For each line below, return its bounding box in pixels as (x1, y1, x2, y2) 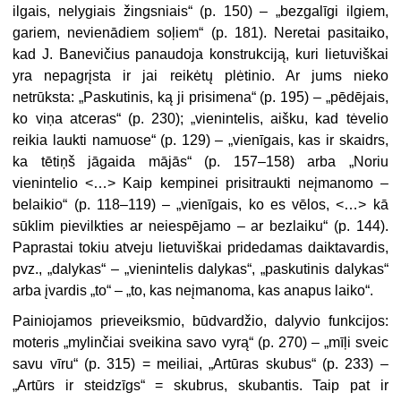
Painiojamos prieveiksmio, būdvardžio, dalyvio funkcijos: (13, 312, 388, 328)
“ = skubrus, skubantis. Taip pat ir (140, 377, 388, 393)
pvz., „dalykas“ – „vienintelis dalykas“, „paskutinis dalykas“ (13, 260, 388, 277)
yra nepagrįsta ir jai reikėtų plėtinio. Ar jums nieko (13, 67, 388, 83)
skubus (265, 355, 311, 371)
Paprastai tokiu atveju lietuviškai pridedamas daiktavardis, (13, 239, 388, 255)
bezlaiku (269, 218, 324, 234)
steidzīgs (83, 377, 141, 393)
